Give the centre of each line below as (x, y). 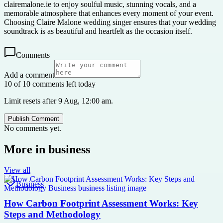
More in (26, 149)
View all (17, 170)
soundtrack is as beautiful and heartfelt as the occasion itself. (98, 31)
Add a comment (29, 75)
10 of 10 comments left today (50, 84)
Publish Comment (34, 118)
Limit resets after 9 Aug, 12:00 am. (58, 101)
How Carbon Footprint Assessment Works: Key (101, 204)
